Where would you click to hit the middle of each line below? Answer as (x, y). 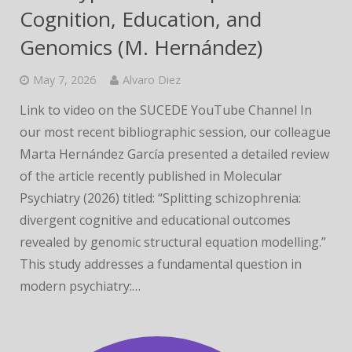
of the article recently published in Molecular (151, 176)
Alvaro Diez (152, 80)
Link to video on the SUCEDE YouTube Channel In (166, 110)
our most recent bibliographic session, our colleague (175, 132)
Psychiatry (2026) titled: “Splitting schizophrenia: (160, 198)
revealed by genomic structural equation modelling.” (173, 242)
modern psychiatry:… (80, 286)
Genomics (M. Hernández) (141, 47)
